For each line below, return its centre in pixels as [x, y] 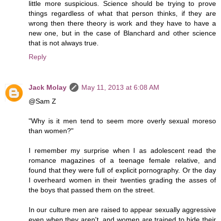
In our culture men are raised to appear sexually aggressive [122, 209]
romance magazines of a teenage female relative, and [122, 160]
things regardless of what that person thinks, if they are [122, 13]
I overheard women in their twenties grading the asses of [122, 180]
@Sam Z [42, 101]
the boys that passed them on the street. [92, 190]
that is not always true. [64, 43]
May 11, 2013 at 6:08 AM [120, 87]
